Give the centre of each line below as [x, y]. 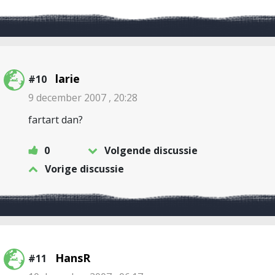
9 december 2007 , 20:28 [83, 98]
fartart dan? [56, 120]
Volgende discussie [151, 150]
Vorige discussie [84, 169]
